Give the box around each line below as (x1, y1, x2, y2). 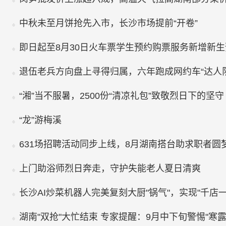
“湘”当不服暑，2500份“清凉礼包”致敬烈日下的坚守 (19, 91, 224, 101)
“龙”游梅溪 (19, 115, 62, 125)
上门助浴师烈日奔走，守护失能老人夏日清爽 (19, 163, 201, 174)
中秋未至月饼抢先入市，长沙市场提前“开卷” (19, 18, 198, 28)
